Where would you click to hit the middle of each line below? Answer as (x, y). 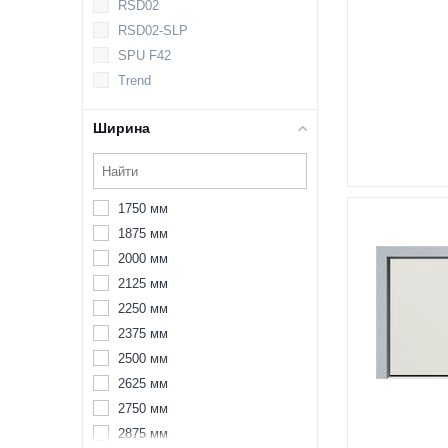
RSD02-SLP (153, 30)
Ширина (121, 128)
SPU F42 (144, 55)
